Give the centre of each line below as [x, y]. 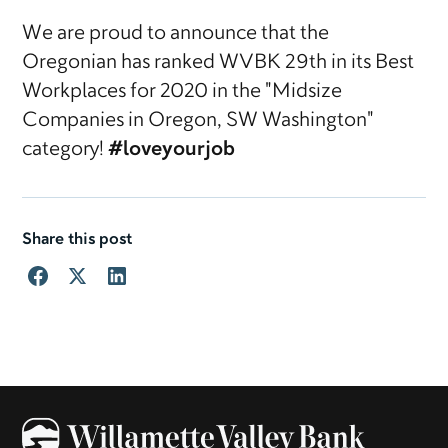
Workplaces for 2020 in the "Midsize [182, 92]
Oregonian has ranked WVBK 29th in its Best [218, 63]
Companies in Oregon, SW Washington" [198, 121]
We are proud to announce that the [176, 34]
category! [65, 150]
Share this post [77, 240]
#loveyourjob [172, 150]
